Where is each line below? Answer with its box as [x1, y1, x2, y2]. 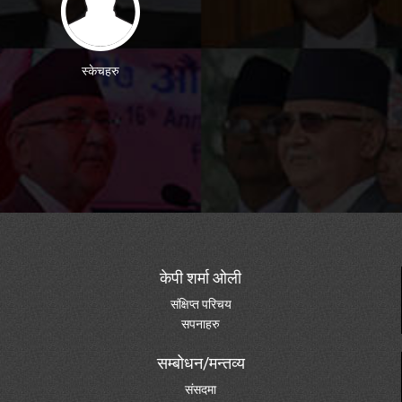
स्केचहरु [82, 62, 119, 80]
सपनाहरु [181, 317, 220, 332]
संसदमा [185, 382, 216, 398]
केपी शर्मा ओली [160, 268, 241, 288]
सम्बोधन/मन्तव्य [156, 354, 245, 373]
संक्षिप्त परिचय [170, 297, 232, 312]
